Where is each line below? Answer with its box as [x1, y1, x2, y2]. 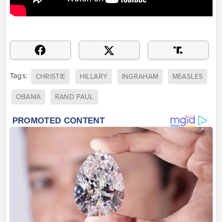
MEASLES [172, 72, 203, 81]
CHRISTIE [35, 72, 66, 81]
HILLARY [79, 72, 108, 81]
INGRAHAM [121, 72, 159, 81]
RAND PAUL [55, 93, 94, 102]
